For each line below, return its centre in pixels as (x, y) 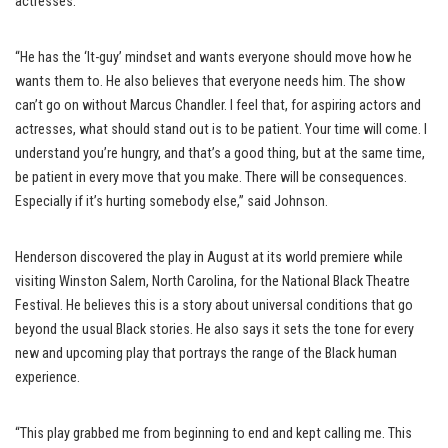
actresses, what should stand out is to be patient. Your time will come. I (221, 129)
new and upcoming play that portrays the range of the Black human (206, 353)
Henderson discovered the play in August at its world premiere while (209, 257)
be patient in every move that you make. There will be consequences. (211, 177)
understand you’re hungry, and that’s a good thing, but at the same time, (220, 153)
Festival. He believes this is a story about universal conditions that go (214, 305)
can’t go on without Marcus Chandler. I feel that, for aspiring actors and (218, 105)
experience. (47, 377)
